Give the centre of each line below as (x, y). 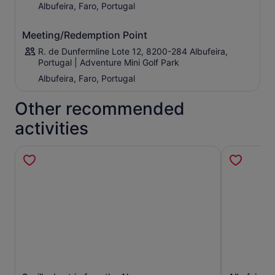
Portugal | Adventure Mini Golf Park (109, 63)
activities (52, 129)
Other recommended (100, 109)
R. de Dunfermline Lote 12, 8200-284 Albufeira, (133, 52)
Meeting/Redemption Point (85, 35)
